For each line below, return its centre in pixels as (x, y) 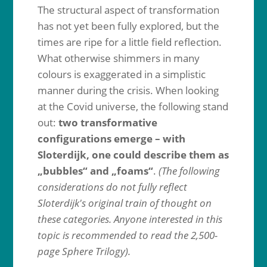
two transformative (108, 122)
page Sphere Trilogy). (84, 251)
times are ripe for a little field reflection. (129, 42)
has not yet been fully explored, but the (128, 26)
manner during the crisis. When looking (128, 90)
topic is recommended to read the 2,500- (127, 235)
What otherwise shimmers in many (118, 58)
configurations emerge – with (111, 139)
